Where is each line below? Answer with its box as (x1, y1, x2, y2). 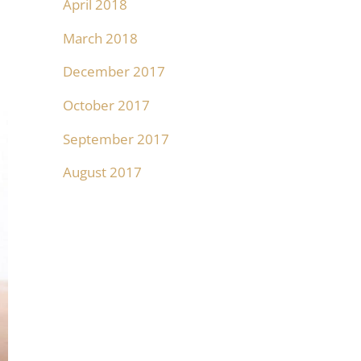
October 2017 (62, 95, 150, 114)
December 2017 (62, 62, 165, 81)
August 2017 (62, 163, 142, 182)
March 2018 (62, 28, 138, 48)
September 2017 (62, 129, 169, 148)
